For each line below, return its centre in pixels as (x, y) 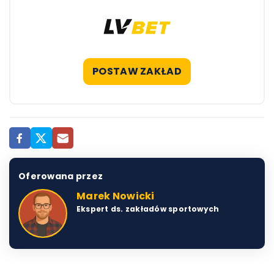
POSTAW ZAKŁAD (137, 71)
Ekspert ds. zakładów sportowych (148, 209)
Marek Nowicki (116, 196)
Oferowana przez (61, 176)
